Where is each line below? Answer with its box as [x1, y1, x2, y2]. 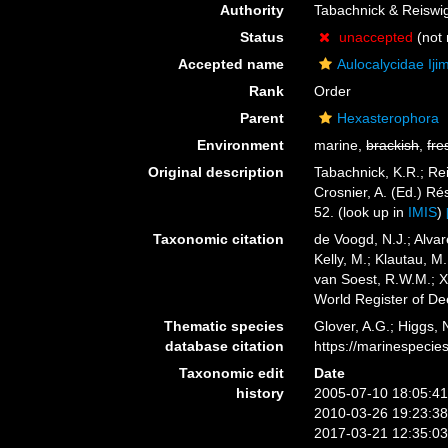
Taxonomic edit [179, 365, 285, 381]
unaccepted [339, 29, 414, 45]
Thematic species [164, 318, 285, 334]
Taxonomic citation [153, 231, 285, 247]
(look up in [334, 204, 409, 220]
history [236, 385, 285, 401]
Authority [220, 2, 285, 18]
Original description [148, 164, 285, 180]
